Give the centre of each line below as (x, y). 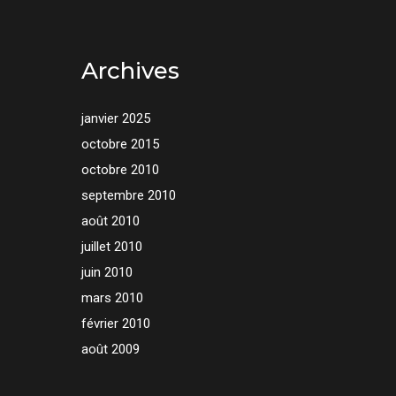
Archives (130, 71)
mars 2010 (112, 298)
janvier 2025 (115, 118)
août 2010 (110, 221)
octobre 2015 (120, 144)
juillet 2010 (111, 247)
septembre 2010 (128, 195)
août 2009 (110, 349)
